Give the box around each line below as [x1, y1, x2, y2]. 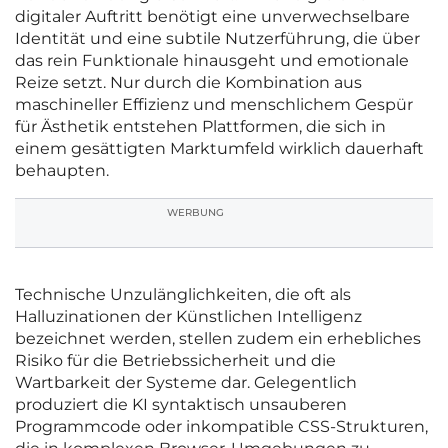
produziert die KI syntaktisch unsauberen [15, 395, 347, 415]
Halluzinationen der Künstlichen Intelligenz [15, 307, 362, 327]
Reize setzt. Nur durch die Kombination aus [15, 73, 362, 93]
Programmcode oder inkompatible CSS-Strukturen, [15, 417, 428, 437]
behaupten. [15, 161, 109, 181]
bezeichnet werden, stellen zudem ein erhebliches [15, 329, 421, 349]
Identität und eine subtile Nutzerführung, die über [15, 29, 420, 49]
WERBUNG [167, 206, 224, 220]
